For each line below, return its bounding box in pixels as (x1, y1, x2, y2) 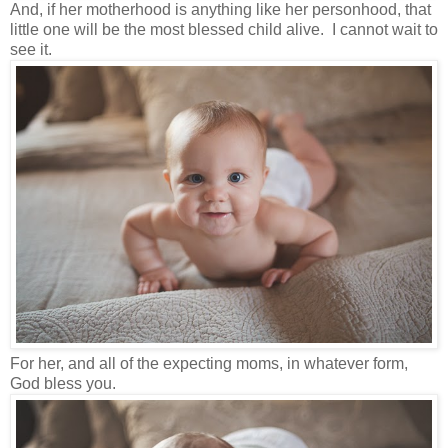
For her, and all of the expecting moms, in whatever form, (10, 355, 408, 373)
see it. (10, 41, 60, 59)
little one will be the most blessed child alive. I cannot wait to (10, 21, 438, 39)
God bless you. (10, 375, 116, 393)
